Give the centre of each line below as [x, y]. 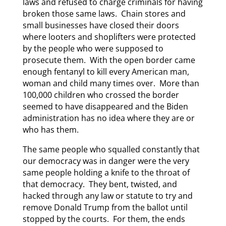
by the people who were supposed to [93, 49]
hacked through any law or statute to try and [107, 196]
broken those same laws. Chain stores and [104, 14]
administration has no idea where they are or [108, 118]
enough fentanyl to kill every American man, [106, 72]
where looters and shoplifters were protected [109, 37]
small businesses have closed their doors [101, 25]
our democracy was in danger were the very [106, 161]
